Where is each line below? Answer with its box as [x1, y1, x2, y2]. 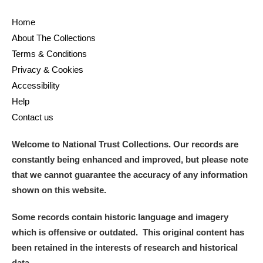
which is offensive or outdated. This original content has [12, 227, 244, 237]
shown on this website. [12, 185, 109, 195]
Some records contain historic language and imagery [12, 212, 228, 222]
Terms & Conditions [12, 49, 87, 59]
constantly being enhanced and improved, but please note [12, 154, 248, 164]
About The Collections [12, 33, 96, 43]
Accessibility [12, 80, 60, 90]
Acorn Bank [40, 210, 89, 221]
